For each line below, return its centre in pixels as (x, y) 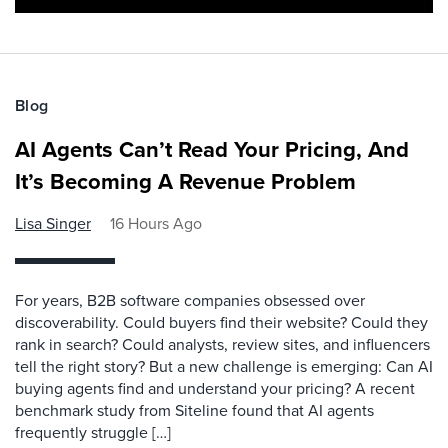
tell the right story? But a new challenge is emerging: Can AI (224, 366)
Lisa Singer (53, 223)
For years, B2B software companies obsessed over (190, 300)
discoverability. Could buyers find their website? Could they (221, 322)
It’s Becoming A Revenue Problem (185, 181)
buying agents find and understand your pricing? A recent (215, 388)
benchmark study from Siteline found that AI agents (194, 410)
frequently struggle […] (93, 432)
